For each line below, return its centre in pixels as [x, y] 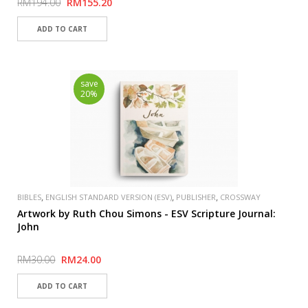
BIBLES [30, 197]
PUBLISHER [196, 197]
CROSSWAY [241, 197]
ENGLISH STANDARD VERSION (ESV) [109, 197]
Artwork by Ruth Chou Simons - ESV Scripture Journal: [147, 213]
